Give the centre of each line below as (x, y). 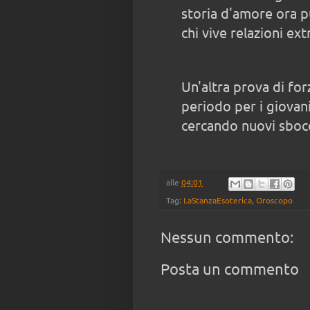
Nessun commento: (227, 236)
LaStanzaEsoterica (218, 200)
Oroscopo (274, 200)
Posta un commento (230, 269)
